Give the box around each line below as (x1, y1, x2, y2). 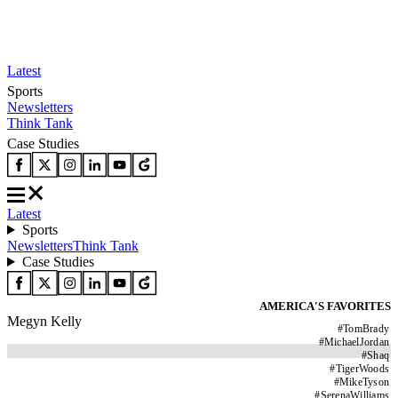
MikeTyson (338, 376, 389, 388)
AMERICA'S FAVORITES (259, 299, 391, 313)
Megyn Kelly (7, 314, 82, 329)
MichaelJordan (323, 336, 389, 348)
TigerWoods (335, 362, 389, 375)
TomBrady (343, 322, 389, 335)
